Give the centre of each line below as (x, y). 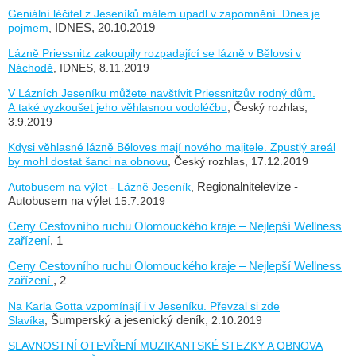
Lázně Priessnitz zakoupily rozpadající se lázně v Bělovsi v (155, 53)
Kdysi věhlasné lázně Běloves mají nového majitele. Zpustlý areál (172, 147)
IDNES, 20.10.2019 (105, 27)
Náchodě (31, 67)
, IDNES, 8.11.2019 (101, 67)
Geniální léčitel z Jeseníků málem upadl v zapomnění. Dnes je (164, 13)
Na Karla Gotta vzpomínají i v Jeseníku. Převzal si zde (144, 306)
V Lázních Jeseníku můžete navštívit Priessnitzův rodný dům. (162, 93)
